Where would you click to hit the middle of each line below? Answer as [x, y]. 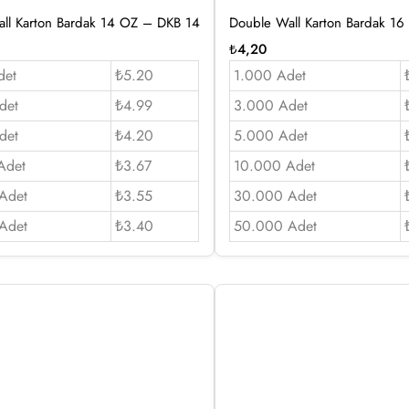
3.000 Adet [270, 105]
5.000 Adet [270, 135]
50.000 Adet [275, 225]
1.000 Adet [269, 75]
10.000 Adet [274, 165]
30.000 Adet [275, 195]
